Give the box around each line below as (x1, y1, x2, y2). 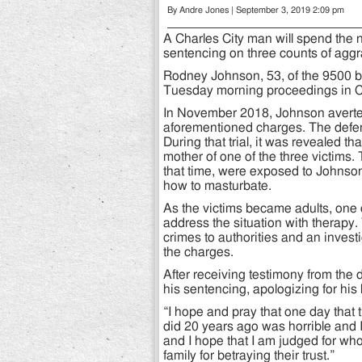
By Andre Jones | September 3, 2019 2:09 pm (167, 6, 344, 15)
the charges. (163, 246, 234, 259)
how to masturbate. (163, 180, 271, 192)
